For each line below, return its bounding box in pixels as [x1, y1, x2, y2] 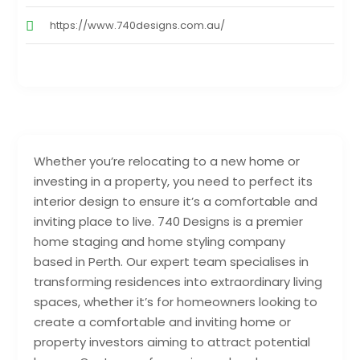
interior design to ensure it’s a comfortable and [34, 193, 318, 211]
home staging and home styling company [34, 233, 286, 251]
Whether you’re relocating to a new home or [34, 153, 301, 170]
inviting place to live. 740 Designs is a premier [34, 213, 304, 231]
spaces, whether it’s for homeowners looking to [34, 293, 318, 311]
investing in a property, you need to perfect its [34, 173, 313, 190]
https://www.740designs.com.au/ [50, 18, 226, 34]
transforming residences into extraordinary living [34, 273, 323, 291]
